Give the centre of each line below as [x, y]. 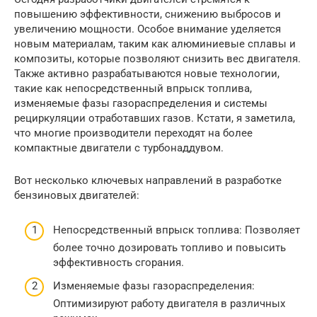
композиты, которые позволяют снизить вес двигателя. [157, 59]
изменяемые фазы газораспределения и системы [141, 103]
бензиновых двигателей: [77, 195]
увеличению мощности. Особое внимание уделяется [148, 29]
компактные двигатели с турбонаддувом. [119, 148]
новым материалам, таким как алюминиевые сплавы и [155, 44]
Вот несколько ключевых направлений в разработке [148, 180]
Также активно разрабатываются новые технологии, [147, 74]
